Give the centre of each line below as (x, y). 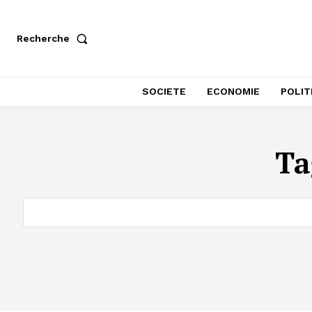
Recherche (43, 38)
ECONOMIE (233, 91)
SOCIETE (164, 91)
